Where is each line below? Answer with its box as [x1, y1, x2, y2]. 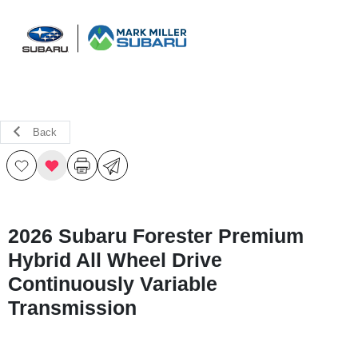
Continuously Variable [8, 272, 217, 295]
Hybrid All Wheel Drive [8, 249, 222, 271]
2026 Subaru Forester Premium [8, 225, 304, 247]
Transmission [8, 296, 137, 319]
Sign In [292, 47, 332, 61]
